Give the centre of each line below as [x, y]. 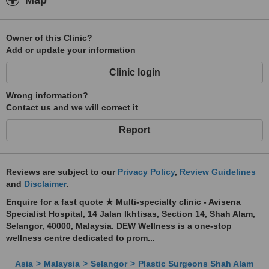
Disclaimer [45, 184]
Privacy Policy [146, 172]
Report [134, 130]
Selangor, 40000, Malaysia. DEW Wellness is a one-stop [119, 226]
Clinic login [134, 72]
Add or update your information [71, 50]
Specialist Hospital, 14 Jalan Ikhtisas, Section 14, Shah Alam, [131, 214]
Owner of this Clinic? [49, 38]
